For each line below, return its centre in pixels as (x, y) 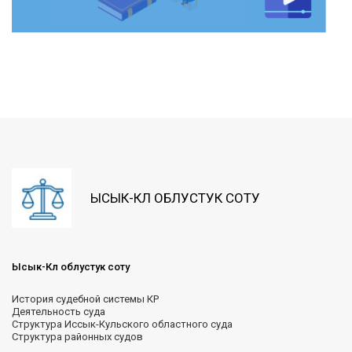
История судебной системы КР (85, 299)
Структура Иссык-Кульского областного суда (122, 324)
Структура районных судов (77, 337)
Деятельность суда (59, 312)
